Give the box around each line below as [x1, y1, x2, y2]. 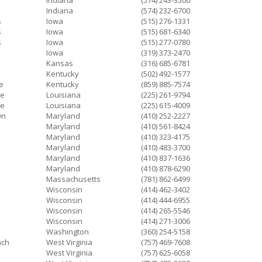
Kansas [46, 58, 73, 68]
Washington [46, 226, 89, 237]
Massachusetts [46, 174, 101, 184]
